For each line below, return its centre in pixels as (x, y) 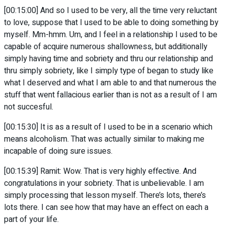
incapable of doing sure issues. (58, 151)
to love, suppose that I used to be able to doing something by (111, 23)
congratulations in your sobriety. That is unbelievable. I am (104, 184)
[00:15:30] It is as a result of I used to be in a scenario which (108, 127)
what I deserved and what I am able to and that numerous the (110, 83)
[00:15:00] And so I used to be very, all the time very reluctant (110, 11)
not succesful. (29, 107)
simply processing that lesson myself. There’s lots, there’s (105, 196)
